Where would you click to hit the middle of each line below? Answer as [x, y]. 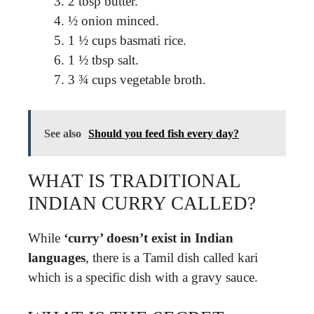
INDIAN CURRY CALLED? [142, 203]
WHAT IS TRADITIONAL [134, 180]
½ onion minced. [114, 21]
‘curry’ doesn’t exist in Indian [149, 238]
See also [63, 133]
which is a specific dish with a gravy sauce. [143, 277]
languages [57, 257]
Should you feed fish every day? [164, 133]
